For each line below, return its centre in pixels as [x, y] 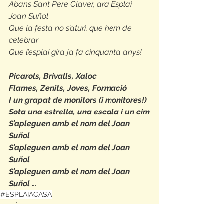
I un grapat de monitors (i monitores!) [78, 100]
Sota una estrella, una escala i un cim [79, 112]
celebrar [24, 40]
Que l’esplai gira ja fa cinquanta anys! [75, 52]
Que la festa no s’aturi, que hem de [71, 28]
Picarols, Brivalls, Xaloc [53, 76]
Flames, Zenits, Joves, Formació [68, 88]
